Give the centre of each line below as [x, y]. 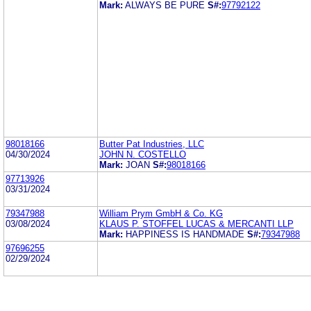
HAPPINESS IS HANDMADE [185, 234]
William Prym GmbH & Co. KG [161, 213]
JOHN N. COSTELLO [143, 154]
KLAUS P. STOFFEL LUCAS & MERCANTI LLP [196, 224]
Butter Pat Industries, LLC [152, 144]
